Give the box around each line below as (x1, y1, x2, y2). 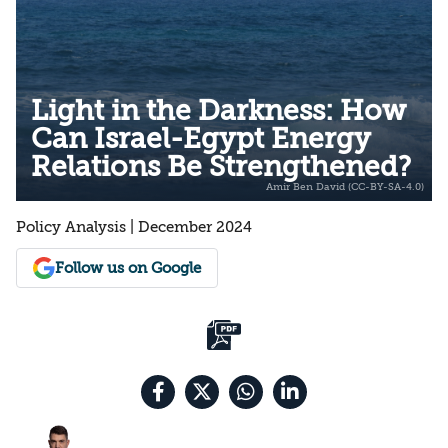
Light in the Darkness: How (31, 94, 406, 127)
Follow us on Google (55, 258, 201, 277)
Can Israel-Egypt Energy (31, 122, 371, 155)
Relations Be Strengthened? (31, 150, 411, 183)
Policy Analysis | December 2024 (16, 217, 252, 236)
